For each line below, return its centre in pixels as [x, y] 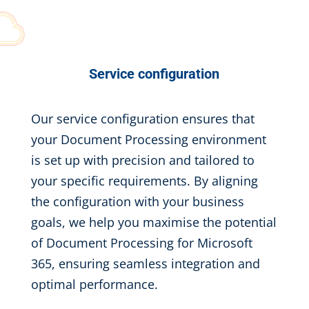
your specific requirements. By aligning [144, 181]
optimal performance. [94, 284]
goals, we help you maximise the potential [153, 222]
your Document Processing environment [148, 139]
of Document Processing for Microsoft [141, 243]
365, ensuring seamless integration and [145, 263]
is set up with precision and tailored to [142, 160]
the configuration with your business [137, 201]
